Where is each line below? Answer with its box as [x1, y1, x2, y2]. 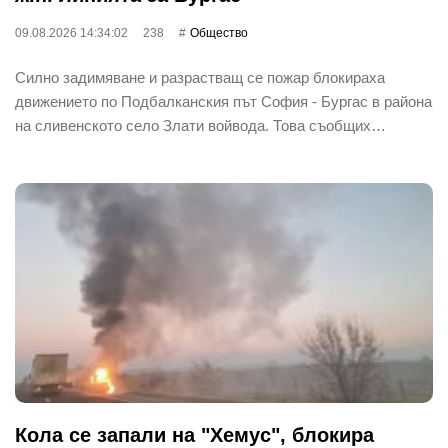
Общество [190, 25, 248, 40]
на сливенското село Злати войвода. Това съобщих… [15, 116, 386, 134]
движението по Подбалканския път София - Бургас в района [15, 92, 432, 110]
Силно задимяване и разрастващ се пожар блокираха [15, 68, 385, 86]
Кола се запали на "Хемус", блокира [15, 423, 374, 446]
